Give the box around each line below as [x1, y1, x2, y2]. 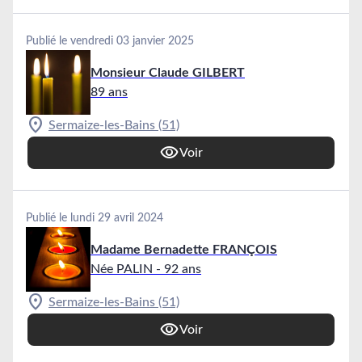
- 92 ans [156, 263, 201, 276]
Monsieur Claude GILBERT [90, 66, 245, 80]
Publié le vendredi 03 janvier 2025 [26, 36, 194, 48]
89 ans [90, 86, 128, 99]
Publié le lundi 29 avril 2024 [26, 213, 163, 225]
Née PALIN [90, 263, 153, 276]
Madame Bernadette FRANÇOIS [90, 243, 277, 257]
